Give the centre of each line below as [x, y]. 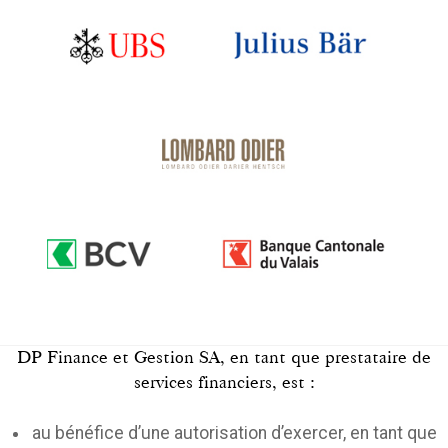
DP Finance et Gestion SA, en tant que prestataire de [224, 358]
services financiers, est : [224, 383]
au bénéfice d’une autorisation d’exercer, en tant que [234, 433]
